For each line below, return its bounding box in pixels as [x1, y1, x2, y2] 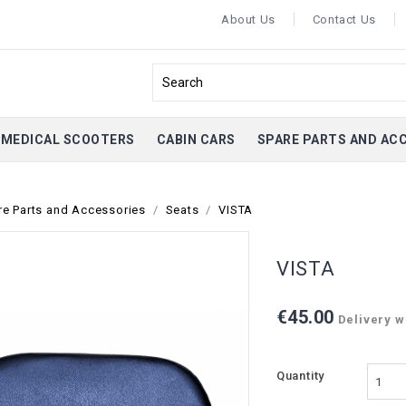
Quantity [275, 369, 325, 382]
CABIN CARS [156, 132, 236, 147]
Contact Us [312, 13, 376, 26]
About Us [221, 13, 275, 26]
